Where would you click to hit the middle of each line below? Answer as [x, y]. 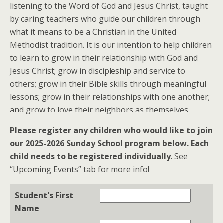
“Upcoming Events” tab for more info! [80, 169]
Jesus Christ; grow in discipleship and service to [98, 71]
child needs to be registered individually [90, 156]
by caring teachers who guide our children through [105, 19]
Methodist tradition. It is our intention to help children [111, 45]
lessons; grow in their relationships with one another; [110, 97]
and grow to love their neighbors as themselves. [100, 110]
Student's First [44, 195]
